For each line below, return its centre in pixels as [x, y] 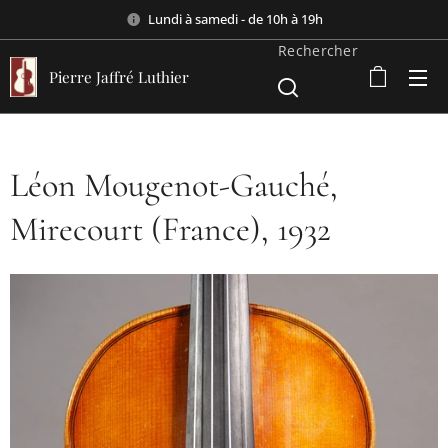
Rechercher [318, 50]
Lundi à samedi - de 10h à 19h [235, 18]
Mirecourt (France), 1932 [170, 229]
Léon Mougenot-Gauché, [174, 185]
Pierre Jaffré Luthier [119, 77]
